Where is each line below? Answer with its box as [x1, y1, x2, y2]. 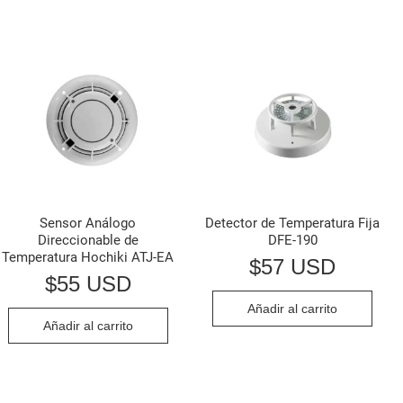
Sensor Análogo [40, 215, 137, 232]
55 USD [56, 271, 131, 296]
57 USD [261, 254, 336, 279]
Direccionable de [37, 232, 139, 249]
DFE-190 [267, 232, 318, 249]
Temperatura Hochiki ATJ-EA [2, 249, 175, 266]
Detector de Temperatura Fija [205, 215, 381, 232]
